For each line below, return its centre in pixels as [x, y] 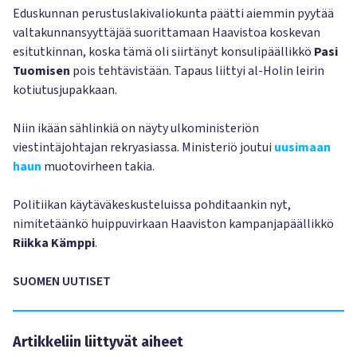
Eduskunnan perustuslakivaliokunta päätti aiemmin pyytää [173, 14]
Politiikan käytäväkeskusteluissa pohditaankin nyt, [152, 205]
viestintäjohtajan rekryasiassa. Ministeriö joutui [143, 147]
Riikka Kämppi [54, 243]
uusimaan [302, 147]
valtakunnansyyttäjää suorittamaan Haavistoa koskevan [167, 33]
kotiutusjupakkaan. [65, 90]
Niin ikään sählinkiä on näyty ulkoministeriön [136, 128]
